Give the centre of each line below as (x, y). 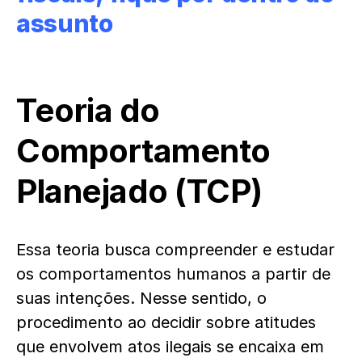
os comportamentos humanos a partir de (173, 274)
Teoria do (88, 111)
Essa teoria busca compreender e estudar (175, 250)
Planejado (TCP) (139, 192)
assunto (65, 24)
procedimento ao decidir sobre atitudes (166, 323)
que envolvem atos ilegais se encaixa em (170, 347)
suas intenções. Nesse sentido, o (141, 299)
